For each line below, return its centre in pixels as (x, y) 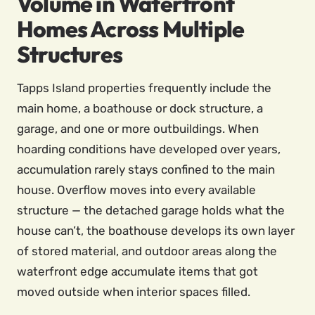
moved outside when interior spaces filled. (134, 292)
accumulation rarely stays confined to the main (146, 169)
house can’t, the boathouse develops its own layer (156, 231)
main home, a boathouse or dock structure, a (140, 108)
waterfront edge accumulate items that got (137, 271)
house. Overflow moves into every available (136, 190)
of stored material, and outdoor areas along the (147, 251)
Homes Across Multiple (131, 29)
